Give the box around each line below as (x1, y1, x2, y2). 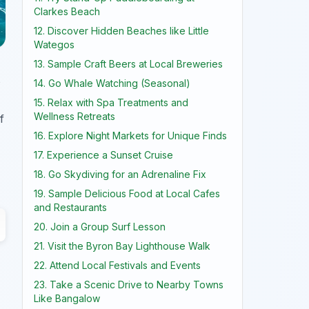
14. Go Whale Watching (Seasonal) (34, 77, 190, 89)
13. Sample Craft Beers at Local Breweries (34, 58, 223, 70)
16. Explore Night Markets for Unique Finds (34, 130, 227, 141)
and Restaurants (34, 201, 107, 213)
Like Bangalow (34, 292, 100, 304)
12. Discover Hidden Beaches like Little (34, 25, 209, 37)
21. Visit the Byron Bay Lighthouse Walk (34, 240, 210, 252)
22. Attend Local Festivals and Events (34, 259, 201, 271)
